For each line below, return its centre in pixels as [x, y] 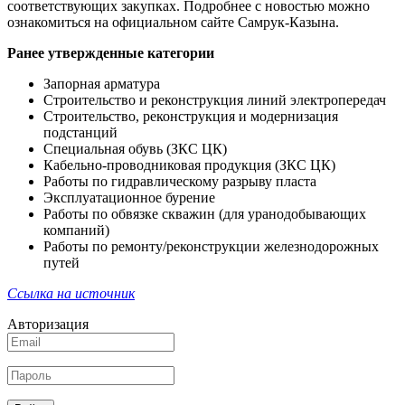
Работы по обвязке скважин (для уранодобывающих [205, 214]
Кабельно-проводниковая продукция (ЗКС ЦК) [189, 165]
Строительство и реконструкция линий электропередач [215, 100]
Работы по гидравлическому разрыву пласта [180, 182]
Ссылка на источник [71, 294]
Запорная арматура [102, 84]
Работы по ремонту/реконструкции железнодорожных [211, 247]
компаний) [76, 231]
